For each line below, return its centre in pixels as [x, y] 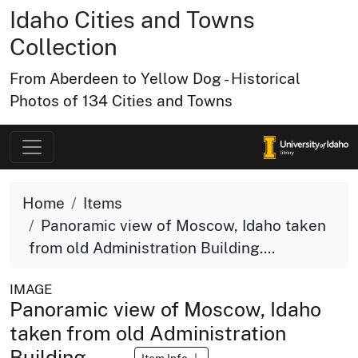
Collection [64, 47]
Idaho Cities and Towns [132, 20]
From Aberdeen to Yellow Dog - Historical [155, 78]
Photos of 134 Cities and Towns [121, 101]
